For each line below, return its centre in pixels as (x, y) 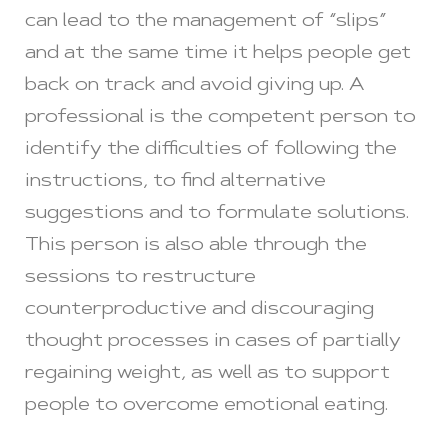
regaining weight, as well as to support (207, 374)
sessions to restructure (140, 278)
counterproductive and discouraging (199, 310)
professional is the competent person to (220, 118)
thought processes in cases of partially (213, 342)
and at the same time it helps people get (218, 54)
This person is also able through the (196, 246)
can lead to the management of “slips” (206, 22)
